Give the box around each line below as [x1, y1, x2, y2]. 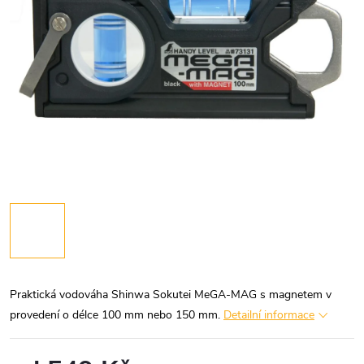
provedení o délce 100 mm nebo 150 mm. [10, 307, 220, 323]
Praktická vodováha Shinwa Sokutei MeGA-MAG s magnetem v [10, 287, 331, 302]
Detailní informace [223, 307, 314, 323]
